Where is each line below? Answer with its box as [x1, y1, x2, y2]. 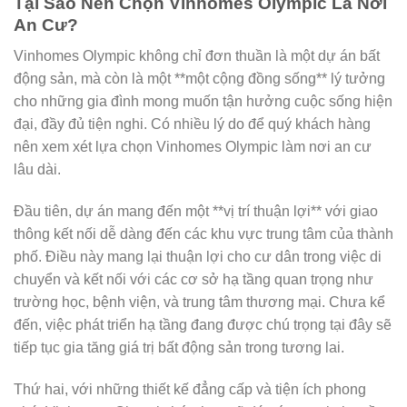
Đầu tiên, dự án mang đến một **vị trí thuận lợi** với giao [14, 203, 378, 220]
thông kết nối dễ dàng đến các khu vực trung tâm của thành [14, 226, 393, 243]
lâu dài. [14, 162, 61, 178]
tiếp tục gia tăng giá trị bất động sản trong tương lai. [14, 340, 344, 356]
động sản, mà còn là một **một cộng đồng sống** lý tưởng [14, 71, 385, 87]
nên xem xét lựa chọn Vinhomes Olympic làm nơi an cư [14, 139, 372, 155]
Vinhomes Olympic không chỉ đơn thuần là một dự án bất [14, 48, 380, 65]
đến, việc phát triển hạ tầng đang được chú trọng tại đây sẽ [14, 317, 392, 333]
